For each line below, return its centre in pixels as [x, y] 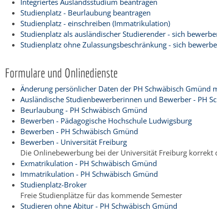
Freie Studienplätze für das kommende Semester [101, 195]
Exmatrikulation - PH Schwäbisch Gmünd [89, 163]
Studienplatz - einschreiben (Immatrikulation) [95, 23]
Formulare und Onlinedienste [61, 72]
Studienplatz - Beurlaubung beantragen [85, 12]
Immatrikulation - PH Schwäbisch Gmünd [89, 174]
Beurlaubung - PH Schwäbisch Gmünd [84, 110]
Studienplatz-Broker [54, 184]
